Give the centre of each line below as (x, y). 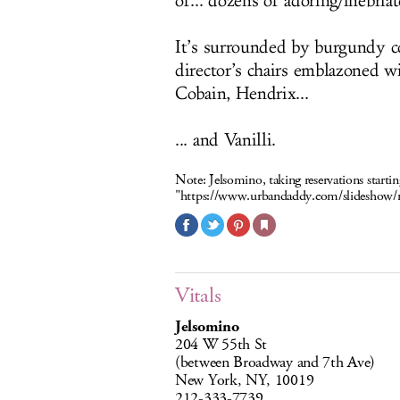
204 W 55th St (221, 345)
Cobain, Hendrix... (242, 94)
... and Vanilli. (226, 140)
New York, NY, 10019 (245, 380)
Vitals (198, 296)
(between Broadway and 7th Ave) (275, 362)
